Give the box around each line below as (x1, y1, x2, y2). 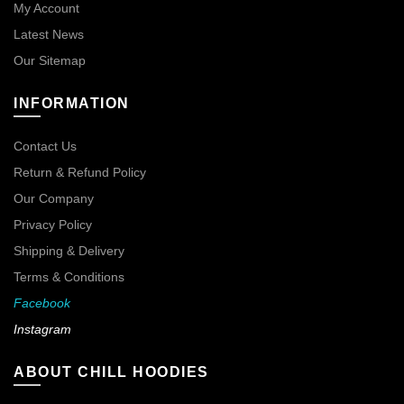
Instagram (14, 322, 71, 337)
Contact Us (14, 139, 77, 154)
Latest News (14, 27, 84, 42)
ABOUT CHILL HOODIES (14, 364, 209, 381)
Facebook (14, 296, 70, 311)
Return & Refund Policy (14, 165, 146, 180)
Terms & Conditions (14, 270, 124, 285)
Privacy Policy (14, 217, 92, 233)
